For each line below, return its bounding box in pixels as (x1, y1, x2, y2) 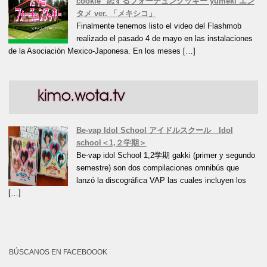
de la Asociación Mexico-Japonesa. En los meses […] (8, 46, 196, 55)
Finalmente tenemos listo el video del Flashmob (76, 21, 241, 30)
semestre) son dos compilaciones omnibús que (76, 163, 239, 173)
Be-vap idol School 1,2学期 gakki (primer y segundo (76, 151, 255, 160)
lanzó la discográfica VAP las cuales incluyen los (76, 176, 246, 185)
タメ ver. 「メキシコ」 (76, 8, 156, 18)
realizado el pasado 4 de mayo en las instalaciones (76, 33, 253, 43)
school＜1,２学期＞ (76, 138, 147, 148)
